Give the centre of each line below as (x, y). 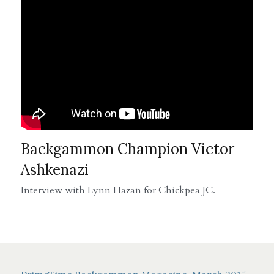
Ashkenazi (55, 169)
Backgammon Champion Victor (128, 149)
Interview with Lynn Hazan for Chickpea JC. (118, 190)
